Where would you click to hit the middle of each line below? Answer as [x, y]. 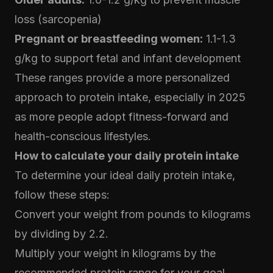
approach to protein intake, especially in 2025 [130, 97]
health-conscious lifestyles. [83, 136]
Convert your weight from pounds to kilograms [133, 214]
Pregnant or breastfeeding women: [109, 39]
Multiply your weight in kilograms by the [115, 253]
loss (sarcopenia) [58, 19]
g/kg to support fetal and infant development [128, 58]
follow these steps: [62, 195]
